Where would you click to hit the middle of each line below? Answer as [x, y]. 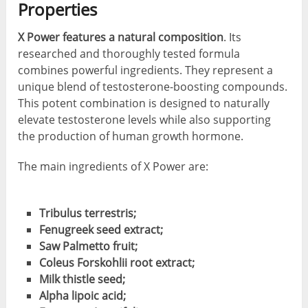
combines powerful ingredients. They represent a [146, 70]
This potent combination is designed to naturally [144, 103]
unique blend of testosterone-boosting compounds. [153, 87]
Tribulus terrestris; [87, 213]
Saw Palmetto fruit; [88, 246]
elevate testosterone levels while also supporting [145, 120]
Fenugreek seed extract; [101, 230]
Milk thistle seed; [82, 279]
